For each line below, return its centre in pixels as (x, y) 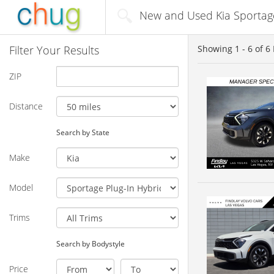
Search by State (83, 132)
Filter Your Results (54, 50)
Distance (26, 106)
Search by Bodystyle (90, 243)
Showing (216, 49)
